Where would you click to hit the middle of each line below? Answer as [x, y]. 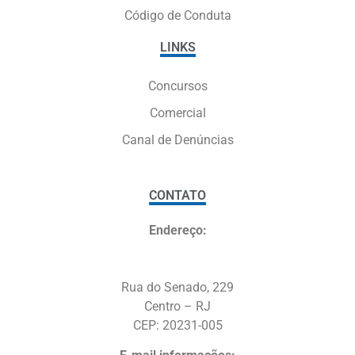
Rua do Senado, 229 [177, 287]
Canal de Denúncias [177, 139]
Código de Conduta [177, 15]
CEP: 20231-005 [177, 325]
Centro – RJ [177, 306]
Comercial [177, 113]
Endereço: [177, 230]
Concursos [177, 86]
